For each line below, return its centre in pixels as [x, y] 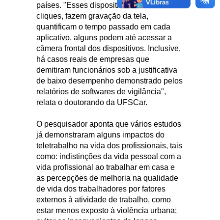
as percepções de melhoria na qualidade [107, 178]
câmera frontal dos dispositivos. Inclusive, [109, 48]
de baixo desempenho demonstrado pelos [110, 81]
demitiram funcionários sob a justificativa [107, 70]
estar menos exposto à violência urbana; [107, 210]
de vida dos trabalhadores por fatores [101, 189]
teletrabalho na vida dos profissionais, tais [109, 145]
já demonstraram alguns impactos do [100, 135]
